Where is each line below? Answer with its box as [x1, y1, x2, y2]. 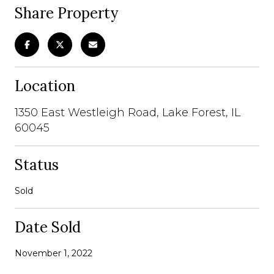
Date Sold [15, 217, 81, 237]
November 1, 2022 [15, 247, 92, 259]
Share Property [15, 3, 118, 23]
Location [15, 76, 75, 95]
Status [15, 155, 59, 174]
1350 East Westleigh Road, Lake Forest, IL [15, 105, 240, 119]
